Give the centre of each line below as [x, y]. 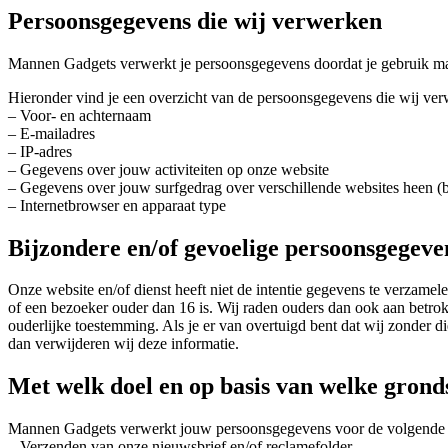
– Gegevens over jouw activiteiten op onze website [168, 169]
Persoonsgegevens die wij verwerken [195, 20]
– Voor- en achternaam [79, 115]
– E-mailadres [51, 133]
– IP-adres [40, 151]
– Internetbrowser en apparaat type [117, 205]
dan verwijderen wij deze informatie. [123, 344]
